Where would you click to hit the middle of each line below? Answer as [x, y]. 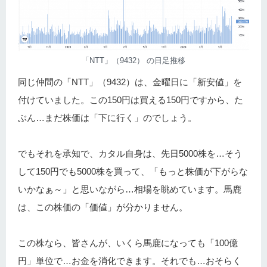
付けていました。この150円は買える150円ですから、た [131, 100]
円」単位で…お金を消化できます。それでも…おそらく [130, 260]
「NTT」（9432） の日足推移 [133, 60]
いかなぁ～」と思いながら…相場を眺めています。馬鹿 [130, 189]
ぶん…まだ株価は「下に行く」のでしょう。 [107, 117]
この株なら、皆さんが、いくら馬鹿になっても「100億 [128, 243]
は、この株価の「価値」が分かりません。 [103, 207]
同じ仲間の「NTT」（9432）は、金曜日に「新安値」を [130, 82]
